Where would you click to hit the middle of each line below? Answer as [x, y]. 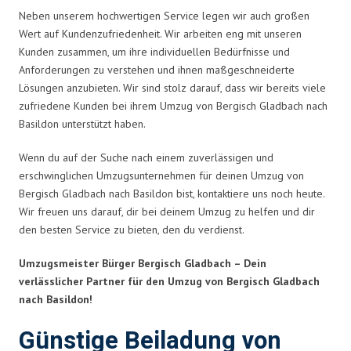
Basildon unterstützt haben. [82, 123]
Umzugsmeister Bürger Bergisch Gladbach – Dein [143, 263]
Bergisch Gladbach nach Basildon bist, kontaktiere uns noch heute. [172, 193]
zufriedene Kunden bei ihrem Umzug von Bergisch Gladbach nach [173, 105]
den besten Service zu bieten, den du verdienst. [132, 229]
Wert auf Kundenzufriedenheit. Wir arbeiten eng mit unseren [160, 33]
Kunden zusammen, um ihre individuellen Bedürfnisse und [154, 51]
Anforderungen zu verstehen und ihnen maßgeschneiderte [157, 69]
